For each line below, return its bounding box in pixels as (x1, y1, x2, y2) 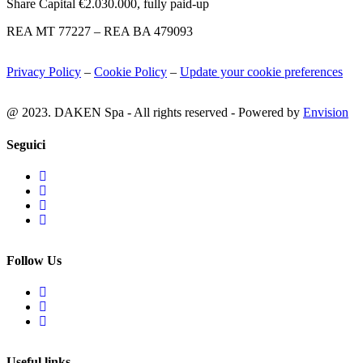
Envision (303, 105, 348, 120)
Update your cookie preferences (180, 65, 343, 79)
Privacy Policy (6, 65, 81, 79)
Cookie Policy (94, 65, 167, 79)
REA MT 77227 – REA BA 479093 (6, 24, 193, 39)
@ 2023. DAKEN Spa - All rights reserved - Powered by (6, 105, 303, 120)
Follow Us (6, 253, 62, 267)
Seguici (6, 137, 45, 152)
